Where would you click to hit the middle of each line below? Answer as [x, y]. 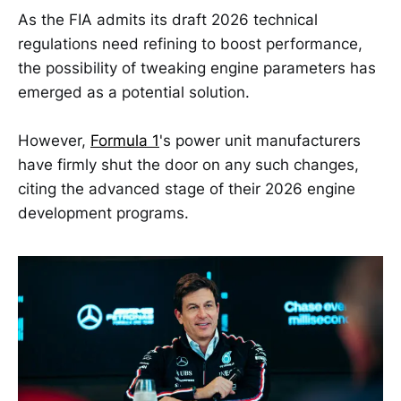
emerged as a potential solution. [134, 92]
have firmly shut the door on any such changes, [188, 164]
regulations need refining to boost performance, [190, 43]
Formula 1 [125, 140]
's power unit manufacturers [260, 140]
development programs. [103, 213]
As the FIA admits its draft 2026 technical [168, 19]
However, [54, 140]
